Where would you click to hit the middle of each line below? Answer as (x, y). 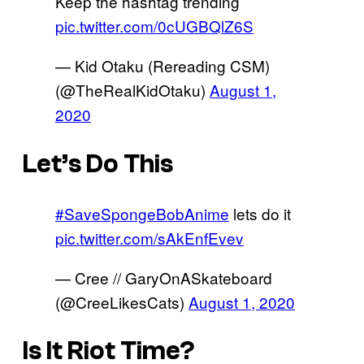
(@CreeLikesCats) (122, 301)
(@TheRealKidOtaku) (132, 90)
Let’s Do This (98, 164)
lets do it (260, 213)
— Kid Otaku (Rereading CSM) (162, 66)
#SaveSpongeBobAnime (142, 213)
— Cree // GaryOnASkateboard (164, 277)
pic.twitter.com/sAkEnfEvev (149, 237)
